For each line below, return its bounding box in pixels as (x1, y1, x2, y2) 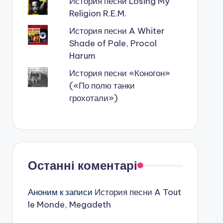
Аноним (27, 187, 58, 198)
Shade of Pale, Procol (69, 38, 157, 49)
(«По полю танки (69, 80, 135, 91)
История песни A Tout (94, 187, 181, 198)
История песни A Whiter (69, 25, 165, 36)
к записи (57, 187, 95, 198)
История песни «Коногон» (69, 68, 170, 79)
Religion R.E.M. (69, 8, 126, 19)
